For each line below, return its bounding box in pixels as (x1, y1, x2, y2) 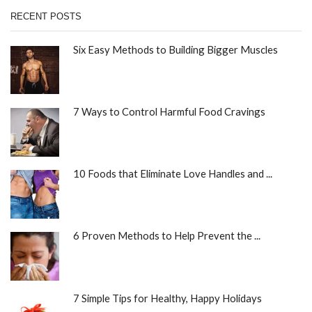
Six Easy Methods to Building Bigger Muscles (73, 42, 278, 56)
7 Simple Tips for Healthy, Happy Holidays (73, 291, 262, 304)
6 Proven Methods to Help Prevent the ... (73, 229, 260, 242)
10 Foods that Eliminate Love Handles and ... (73, 167, 272, 180)
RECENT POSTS (10, 10, 81, 22)
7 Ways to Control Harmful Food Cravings (73, 104, 265, 118)
